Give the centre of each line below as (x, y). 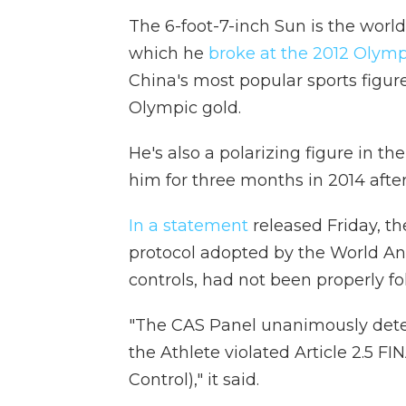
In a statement (188, 226)
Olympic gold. (185, 108)
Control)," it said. (194, 380)
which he (169, 53)
